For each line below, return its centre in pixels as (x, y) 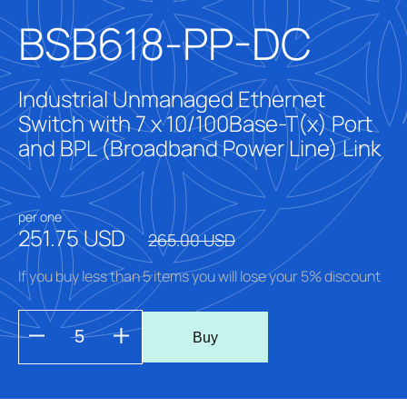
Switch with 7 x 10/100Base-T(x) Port (195, 124)
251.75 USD (74, 238)
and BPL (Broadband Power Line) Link (200, 148)
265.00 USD (192, 240)
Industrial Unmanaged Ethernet (172, 99)
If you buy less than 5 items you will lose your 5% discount (199, 277)
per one (40, 217)
